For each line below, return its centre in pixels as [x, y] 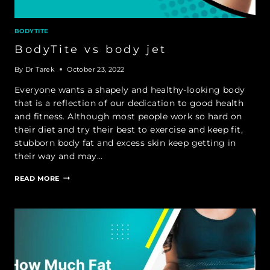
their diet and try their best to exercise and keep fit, [129, 129]
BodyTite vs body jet [91, 49]
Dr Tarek [40, 69]
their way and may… [59, 156]
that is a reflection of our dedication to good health [129, 103]
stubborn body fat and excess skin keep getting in [125, 143]
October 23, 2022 [96, 69]
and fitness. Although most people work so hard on [128, 116]
